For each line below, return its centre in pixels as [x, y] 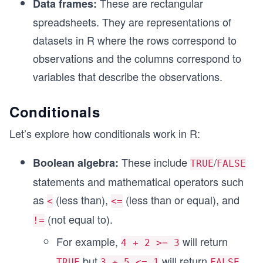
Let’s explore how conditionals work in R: [105, 133]
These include [154, 162]
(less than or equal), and [181, 200]
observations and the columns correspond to [137, 58]
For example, [89, 241]
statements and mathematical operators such [138, 181]
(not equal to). [79, 219]
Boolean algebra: [76, 163]
